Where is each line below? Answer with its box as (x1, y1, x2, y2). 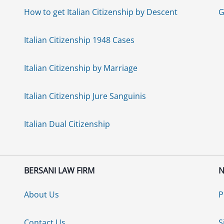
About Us (24, 188, 59, 200)
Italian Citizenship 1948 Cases (24, 34, 135, 45)
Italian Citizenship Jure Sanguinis (24, 90, 146, 101)
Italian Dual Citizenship (24, 118, 110, 129)
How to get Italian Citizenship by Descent (24, 6, 178, 17)
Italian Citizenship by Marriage (24, 62, 138, 73)
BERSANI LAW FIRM (24, 164, 95, 176)
